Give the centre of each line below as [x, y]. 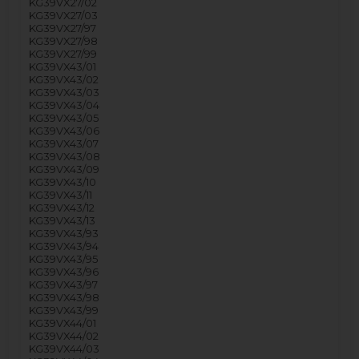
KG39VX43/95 [64, 259]
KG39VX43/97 [64, 285]
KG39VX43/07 [64, 144]
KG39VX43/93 [64, 234]
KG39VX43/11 [61, 195]
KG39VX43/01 [63, 67]
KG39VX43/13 [63, 221]
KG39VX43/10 [63, 182]
